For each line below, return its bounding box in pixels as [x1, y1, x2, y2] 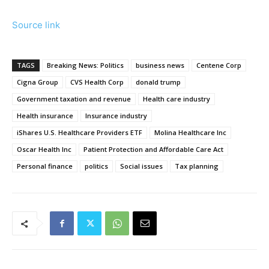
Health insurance [17, 111, 73, 121]
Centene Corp [196, 61, 241, 70]
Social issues [120, 162, 163, 171]
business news [136, 61, 184, 70]
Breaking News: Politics [47, 61, 124, 70]
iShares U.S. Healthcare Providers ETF [17, 128, 142, 138]
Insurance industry [85, 111, 147, 121]
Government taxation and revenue [17, 94, 131, 104]
